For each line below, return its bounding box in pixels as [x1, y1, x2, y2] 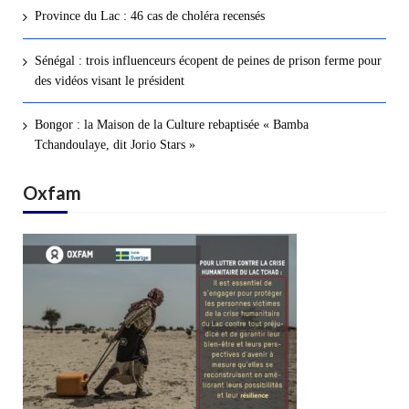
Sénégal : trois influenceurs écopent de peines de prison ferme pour [34, 53, 382, 68]
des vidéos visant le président [34, 73, 184, 88]
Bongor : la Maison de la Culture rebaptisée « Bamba [34, 117, 309, 131]
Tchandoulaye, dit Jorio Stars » [34, 137, 195, 152]
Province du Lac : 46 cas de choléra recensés [34, 9, 265, 24]
